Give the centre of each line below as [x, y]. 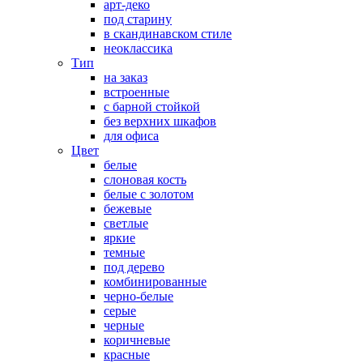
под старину [138, 19]
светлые [126, 223]
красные [127, 354]
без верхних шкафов [160, 121]
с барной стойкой [152, 106]
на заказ [126, 77]
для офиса [131, 135]
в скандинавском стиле [168, 33]
